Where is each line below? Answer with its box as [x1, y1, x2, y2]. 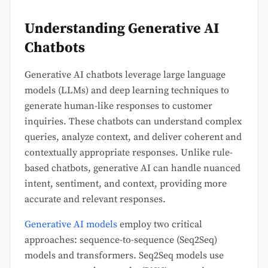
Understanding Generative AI [25, 20, 219, 38]
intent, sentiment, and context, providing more [25, 178, 227, 190]
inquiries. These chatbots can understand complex [25, 115, 242, 128]
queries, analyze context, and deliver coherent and [25, 131, 242, 144]
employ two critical [117, 218, 202, 231]
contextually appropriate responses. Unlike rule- [25, 147, 233, 159]
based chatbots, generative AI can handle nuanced [25, 162, 240, 175]
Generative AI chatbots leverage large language [25, 69, 226, 81]
